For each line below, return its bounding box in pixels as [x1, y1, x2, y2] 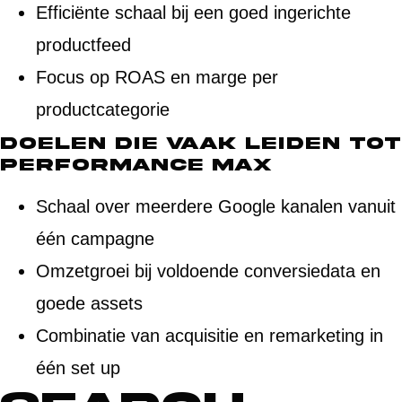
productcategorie [36, 99, 170, 119]
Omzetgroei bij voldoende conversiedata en [36, 260, 380, 281]
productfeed [36, 34, 131, 55]
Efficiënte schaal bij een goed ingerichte [36, 2, 351, 22]
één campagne [36, 228, 154, 249]
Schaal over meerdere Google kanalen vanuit [36, 196, 396, 216]
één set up [36, 357, 120, 378]
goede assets [36, 293, 143, 313]
